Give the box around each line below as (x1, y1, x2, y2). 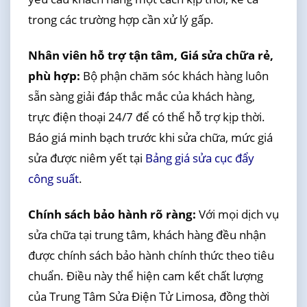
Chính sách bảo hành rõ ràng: (27, 206, 196, 223)
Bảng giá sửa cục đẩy (145, 150, 254, 166)
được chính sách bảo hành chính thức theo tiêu (27, 247, 274, 264)
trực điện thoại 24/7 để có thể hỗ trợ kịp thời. (27, 109, 265, 125)
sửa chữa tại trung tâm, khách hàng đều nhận (27, 227, 266, 243)
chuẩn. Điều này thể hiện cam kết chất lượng (27, 268, 263, 284)
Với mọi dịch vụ (195, 206, 279, 223)
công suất (27, 171, 79, 186)
